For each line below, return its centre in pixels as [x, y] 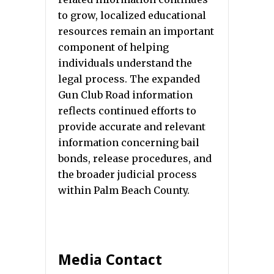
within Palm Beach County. [124, 191]
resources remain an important [136, 31]
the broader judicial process [128, 175]
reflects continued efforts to [127, 111]
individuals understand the [125, 63]
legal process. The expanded [129, 79]
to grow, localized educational [132, 16]
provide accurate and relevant [132, 127]
